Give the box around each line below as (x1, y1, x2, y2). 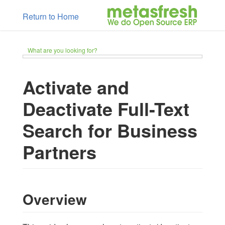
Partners (23, 139, 96, 165)
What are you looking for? (28, 46, 97, 54)
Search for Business (23, 117, 197, 143)
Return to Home (23, 11, 79, 22)
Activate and (23, 74, 129, 100)
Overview (23, 188, 87, 209)
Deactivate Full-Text (23, 95, 189, 122)
